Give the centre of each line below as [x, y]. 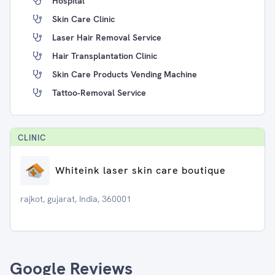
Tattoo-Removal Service [99, 93]
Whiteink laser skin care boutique [141, 170]
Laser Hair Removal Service [107, 37]
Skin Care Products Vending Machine [125, 74]
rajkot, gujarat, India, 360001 [76, 199]
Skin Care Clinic [83, 19]
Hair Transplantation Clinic [105, 56]
